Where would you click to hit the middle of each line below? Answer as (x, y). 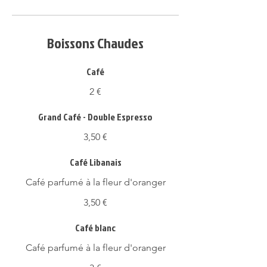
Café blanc (95, 228)
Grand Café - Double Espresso (95, 117)
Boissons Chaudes (95, 43)
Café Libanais (95, 162)
